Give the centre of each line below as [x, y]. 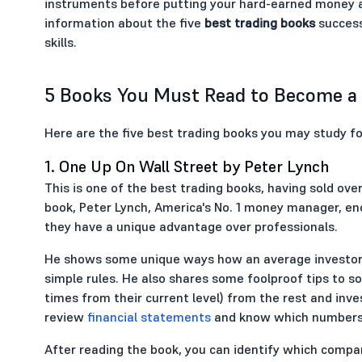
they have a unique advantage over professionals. [191, 226]
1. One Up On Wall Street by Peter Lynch [186, 166]
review [65, 317]
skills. [60, 42]
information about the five [124, 23]
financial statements [149, 317]
